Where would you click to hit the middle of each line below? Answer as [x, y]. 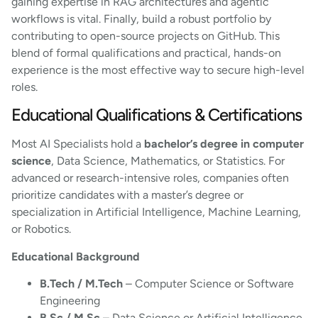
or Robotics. [43, 229]
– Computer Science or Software [208, 284]
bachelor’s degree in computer [224, 144]
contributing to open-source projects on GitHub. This [146, 35]
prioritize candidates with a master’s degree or [127, 195]
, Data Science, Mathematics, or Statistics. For [168, 161]
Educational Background [77, 256]
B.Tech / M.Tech [81, 284]
